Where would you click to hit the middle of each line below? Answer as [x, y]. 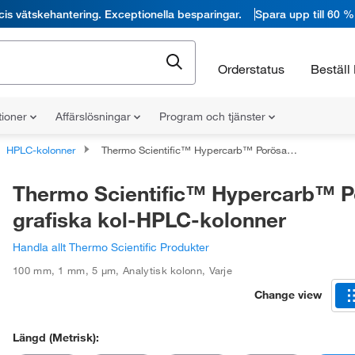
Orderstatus [251, 69]
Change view [288, 294]
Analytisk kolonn [162, 270]
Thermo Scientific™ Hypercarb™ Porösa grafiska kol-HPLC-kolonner [194, 150]
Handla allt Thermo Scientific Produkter [111, 247]
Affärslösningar [95, 116]
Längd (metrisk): [56, 338]
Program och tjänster [214, 116]
